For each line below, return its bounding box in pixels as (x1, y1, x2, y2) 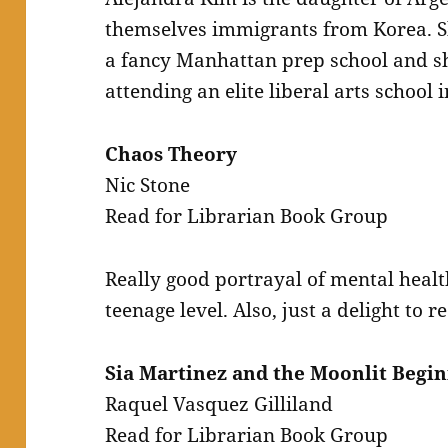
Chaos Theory (105, 141, 238, 168)
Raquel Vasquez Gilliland (105, 390, 334, 417)
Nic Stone (105, 172, 191, 199)
